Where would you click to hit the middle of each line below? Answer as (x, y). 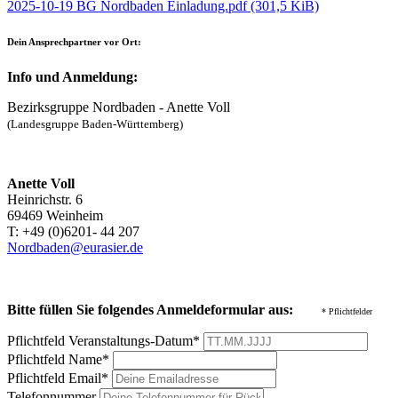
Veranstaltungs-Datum (131, 341)
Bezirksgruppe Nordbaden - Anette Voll (119, 107)
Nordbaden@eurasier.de (75, 248)
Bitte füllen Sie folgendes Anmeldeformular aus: (150, 310)
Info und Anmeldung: (72, 77)
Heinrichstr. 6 (45, 200)
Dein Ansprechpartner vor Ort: (74, 42)
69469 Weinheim (55, 216)
